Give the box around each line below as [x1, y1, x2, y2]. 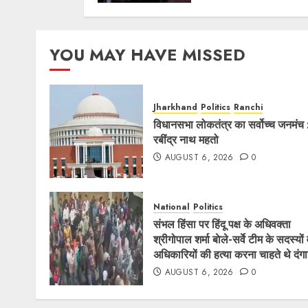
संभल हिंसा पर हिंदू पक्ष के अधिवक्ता [153, 217, 291, 232]
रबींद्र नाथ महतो [153, 132, 219, 147]
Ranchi [234, 101, 263, 113]
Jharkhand [153, 101, 197, 113]
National [153, 201, 190, 213]
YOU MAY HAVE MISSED [49, 43, 245, 67]
